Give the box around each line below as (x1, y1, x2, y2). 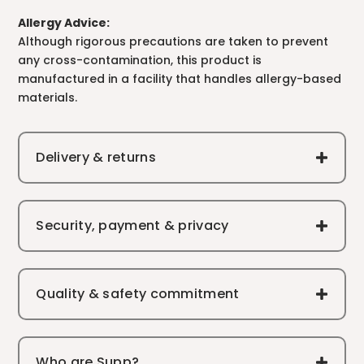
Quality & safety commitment (36, 284, 240, 304)
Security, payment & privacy (36, 216, 229, 236)
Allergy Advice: (18, 15, 110, 32)
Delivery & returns (36, 148, 156, 167)
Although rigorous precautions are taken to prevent (18, 33, 329, 50)
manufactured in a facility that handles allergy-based (18, 71, 342, 88)
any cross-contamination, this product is (18, 52, 262, 69)
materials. (18, 89, 78, 106)
